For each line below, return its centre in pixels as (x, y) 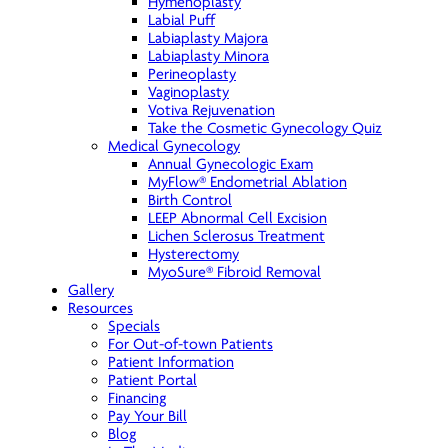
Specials (134, 326)
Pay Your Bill (147, 416)
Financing (137, 398)
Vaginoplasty (188, 92)
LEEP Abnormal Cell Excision (237, 218)
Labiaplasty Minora (208, 56)
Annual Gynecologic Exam (230, 164)
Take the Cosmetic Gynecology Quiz (265, 128)
